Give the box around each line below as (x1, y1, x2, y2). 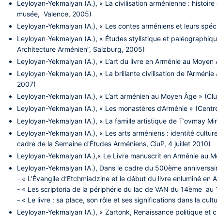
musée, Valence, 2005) (17, 10, 96, 18)
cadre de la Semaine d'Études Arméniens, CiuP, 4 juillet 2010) (17, 139, 211, 148)
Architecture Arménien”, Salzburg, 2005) (17, 45, 145, 53)
